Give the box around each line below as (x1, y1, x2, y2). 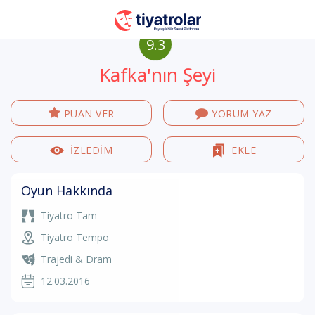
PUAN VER (63, 107, 115, 120)
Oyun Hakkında (21, 182, 112, 199)
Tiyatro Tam (41, 209, 97, 222)
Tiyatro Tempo (41, 231, 109, 244)
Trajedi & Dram (41, 252, 112, 266)
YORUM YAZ (212, 107, 272, 120)
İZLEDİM (70, 143, 112, 157)
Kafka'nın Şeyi (99, 62, 216, 87)
